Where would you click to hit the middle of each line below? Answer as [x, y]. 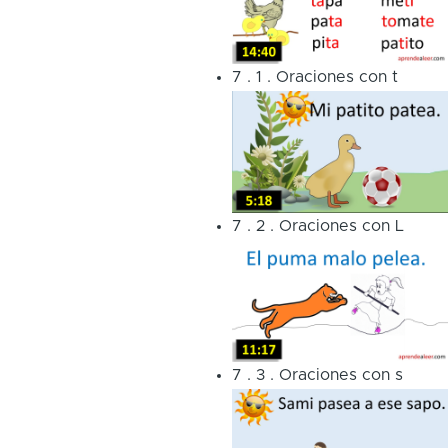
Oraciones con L [341, 226]
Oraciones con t [336, 77]
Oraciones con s [340, 374]
